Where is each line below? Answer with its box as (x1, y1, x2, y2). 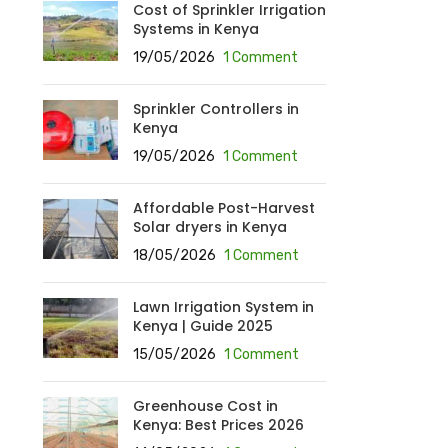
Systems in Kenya (132, 19, 259, 39)
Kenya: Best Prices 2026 (132, 415, 304, 435)
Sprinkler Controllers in (132, 99, 299, 119)
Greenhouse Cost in (132, 396, 278, 416)
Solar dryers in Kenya (132, 217, 287, 237)
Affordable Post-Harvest (132, 198, 315, 218)
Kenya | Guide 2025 (132, 316, 273, 336)
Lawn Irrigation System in (132, 297, 314, 317)
